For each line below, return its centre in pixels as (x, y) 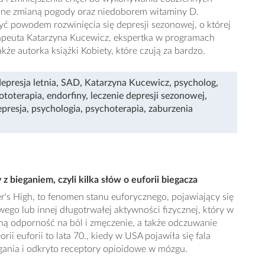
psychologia (56, 109)
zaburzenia (171, 109)
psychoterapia (114, 109)
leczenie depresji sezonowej (148, 96)
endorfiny (66, 96)
